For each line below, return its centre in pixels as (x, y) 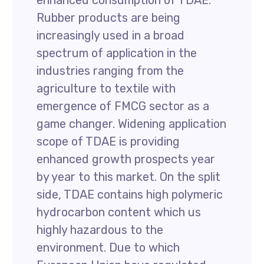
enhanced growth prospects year (126, 159)
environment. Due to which (108, 247)
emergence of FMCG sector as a (123, 106)
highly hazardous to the (100, 230)
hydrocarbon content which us (119, 212)
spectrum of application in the (117, 53)
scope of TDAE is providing (108, 141)
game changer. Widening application (132, 124)
